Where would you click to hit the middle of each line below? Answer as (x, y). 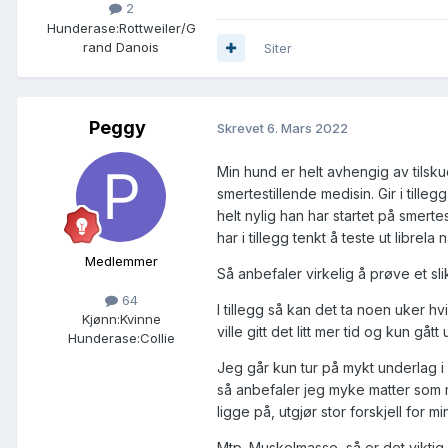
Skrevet (242, 128)
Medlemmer (121, 260)
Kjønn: (100, 318)
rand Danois (121, 46)
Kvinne (140, 318)
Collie (157, 337)
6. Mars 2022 (307, 128)
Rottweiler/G (157, 27)
